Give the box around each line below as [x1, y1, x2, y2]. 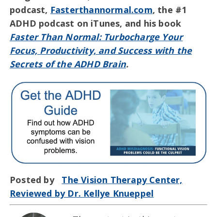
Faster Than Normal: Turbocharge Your [10, 31, 183, 43]
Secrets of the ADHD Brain [10, 58, 126, 70]
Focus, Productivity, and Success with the [10, 44, 192, 56]
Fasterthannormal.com [50, 3, 153, 15]
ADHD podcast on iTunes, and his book [10, 17, 182, 29]
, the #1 [152, 3, 187, 15]
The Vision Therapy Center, [62, 173, 183, 186]
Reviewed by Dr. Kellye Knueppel [10, 187, 154, 199]
